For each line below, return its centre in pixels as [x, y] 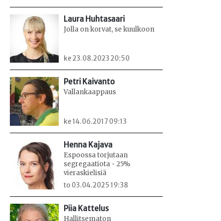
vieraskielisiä [85, 173]
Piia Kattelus [86, 208]
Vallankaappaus [90, 92]
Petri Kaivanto [89, 82]
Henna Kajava [88, 145]
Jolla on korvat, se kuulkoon [109, 29]
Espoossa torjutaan [96, 155]
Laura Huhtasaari [94, 19]
